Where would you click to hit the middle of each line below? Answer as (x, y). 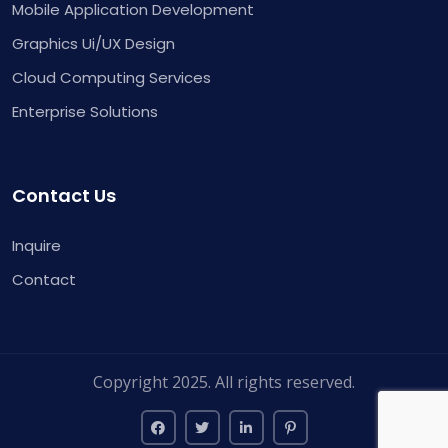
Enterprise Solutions (85, 111)
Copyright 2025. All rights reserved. (224, 382)
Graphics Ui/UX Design (93, 43)
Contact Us (64, 195)
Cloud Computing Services (111, 77)
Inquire (36, 245)
